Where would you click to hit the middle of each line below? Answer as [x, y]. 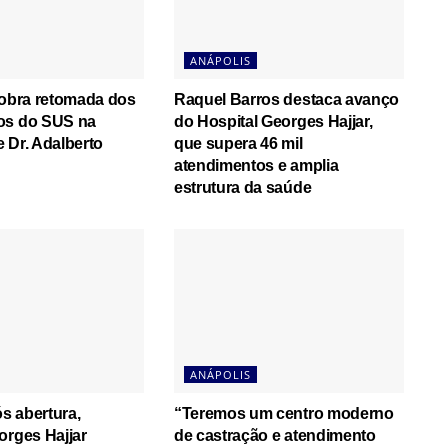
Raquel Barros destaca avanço [286, 99]
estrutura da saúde [242, 187]
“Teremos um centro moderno [283, 414]
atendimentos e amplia [256, 165]
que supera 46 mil [238, 143]
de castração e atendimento [274, 436]
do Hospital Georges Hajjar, [273, 121]
